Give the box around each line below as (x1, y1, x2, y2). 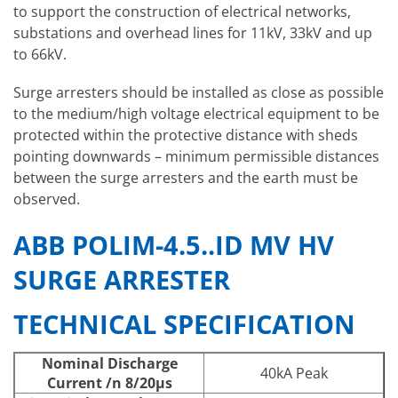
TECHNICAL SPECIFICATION (13, 306, 355, 342)
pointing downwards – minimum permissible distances (13, 147, 379, 167)
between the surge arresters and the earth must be (13, 168, 358, 188)
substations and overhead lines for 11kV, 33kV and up (13, 23, 372, 44)
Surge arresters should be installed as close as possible (13, 83, 384, 103)
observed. (13, 189, 80, 210)
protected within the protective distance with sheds (13, 125, 358, 146)
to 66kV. (13, 44, 67, 65)
